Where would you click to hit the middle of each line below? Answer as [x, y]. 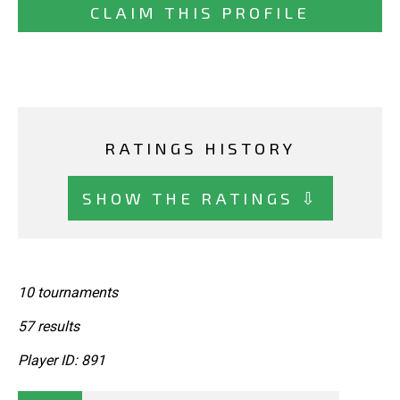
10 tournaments [68, 293]
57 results [49, 327]
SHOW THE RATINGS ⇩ [200, 197]
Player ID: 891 [62, 361]
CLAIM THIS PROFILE [200, 12]
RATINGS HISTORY [200, 148]
